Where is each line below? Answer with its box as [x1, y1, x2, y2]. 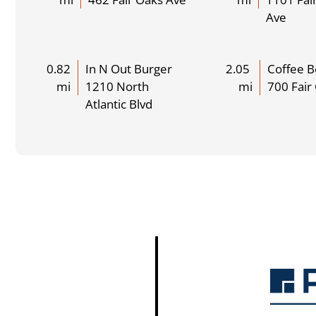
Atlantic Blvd [85, 95, 153, 112]
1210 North [85, 78, 150, 95]
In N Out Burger [85, 60, 173, 77]
